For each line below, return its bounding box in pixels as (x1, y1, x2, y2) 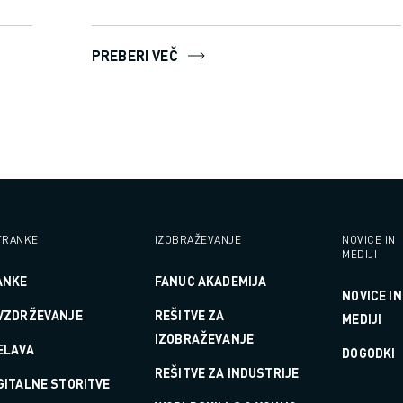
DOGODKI (342, 345, 396, 361)
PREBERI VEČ (92, 45, 178, 65)
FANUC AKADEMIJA (154, 273, 267, 289)
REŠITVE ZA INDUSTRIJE (154, 364, 300, 381)
